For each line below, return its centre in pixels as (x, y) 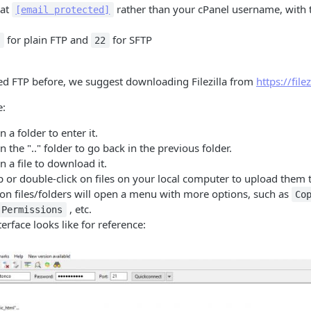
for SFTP (131, 40)
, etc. (79, 209)
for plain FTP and (47, 40)
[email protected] (63, 10)
